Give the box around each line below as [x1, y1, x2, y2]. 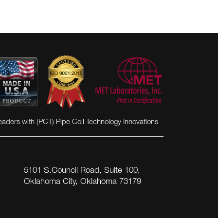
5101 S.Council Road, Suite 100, [24, 167, 141, 176]
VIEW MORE [65, 85, 111, 92]
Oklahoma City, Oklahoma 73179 [24, 178, 142, 187]
